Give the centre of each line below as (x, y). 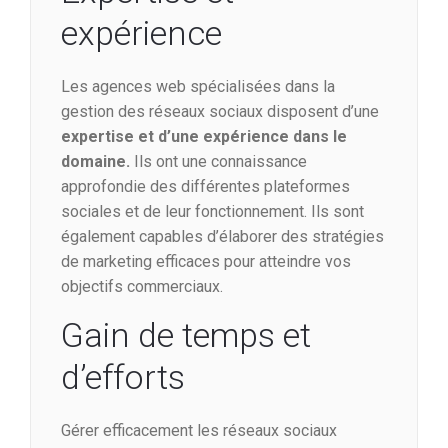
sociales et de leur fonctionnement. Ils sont (212, 212)
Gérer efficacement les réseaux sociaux (199, 431)
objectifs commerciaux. (142, 287)
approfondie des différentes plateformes (205, 187)
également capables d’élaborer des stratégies (222, 237)
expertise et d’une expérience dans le (204, 137)
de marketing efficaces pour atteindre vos (206, 262)
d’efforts (123, 377)
